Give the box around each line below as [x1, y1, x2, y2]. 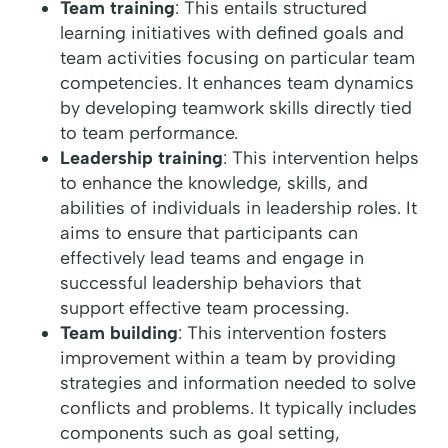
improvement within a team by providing [60, 347, 396, 370]
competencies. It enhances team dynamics [60, 72, 414, 95]
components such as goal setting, [60, 422, 340, 445]
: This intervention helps [223, 147, 419, 170]
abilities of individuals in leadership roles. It [60, 197, 417, 220]
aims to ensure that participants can [60, 222, 358, 245]
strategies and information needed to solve [60, 372, 416, 395]
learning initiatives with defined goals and [60, 22, 404, 45]
